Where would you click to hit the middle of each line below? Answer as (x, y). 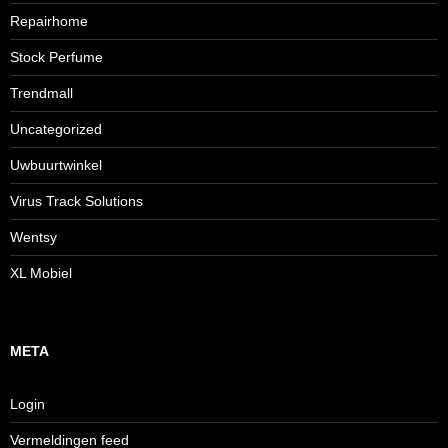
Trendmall (41, 93)
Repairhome (49, 21)
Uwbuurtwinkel (56, 165)
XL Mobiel (41, 273)
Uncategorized (56, 129)
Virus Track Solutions (76, 201)
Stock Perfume (56, 57)
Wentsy (33, 237)
